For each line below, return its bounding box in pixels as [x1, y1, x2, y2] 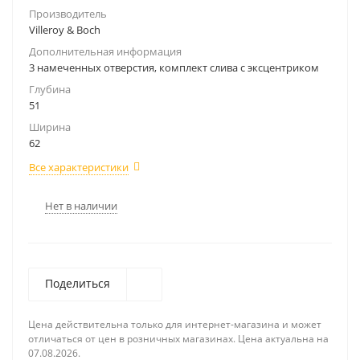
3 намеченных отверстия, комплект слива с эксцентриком [29, 60, 319, 75]
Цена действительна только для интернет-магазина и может [28, 317, 321, 331]
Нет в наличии [45, 198, 117, 213]
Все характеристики [29, 160, 129, 174]
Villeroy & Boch [29, 22, 100, 37]
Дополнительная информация [29, 44, 182, 59]
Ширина [29, 120, 71, 134]
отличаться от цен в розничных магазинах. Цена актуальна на [28, 332, 329, 346]
